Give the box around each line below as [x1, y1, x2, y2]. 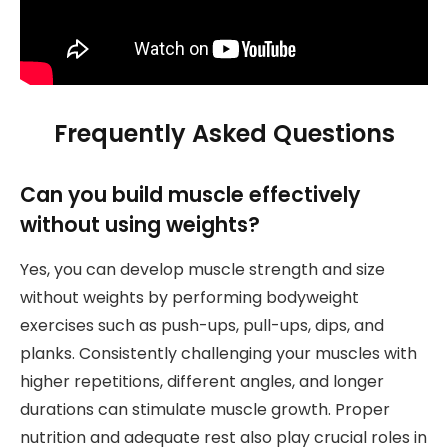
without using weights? [20, 210, 260, 240]
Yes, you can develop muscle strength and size [20, 257, 385, 281]
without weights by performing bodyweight [20, 285, 359, 309]
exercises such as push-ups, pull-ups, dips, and [20, 313, 384, 337]
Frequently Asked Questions [53, 117, 395, 151]
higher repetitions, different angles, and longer [20, 369, 384, 393]
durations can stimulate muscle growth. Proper [20, 397, 390, 421]
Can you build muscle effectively [20, 180, 360, 210]
